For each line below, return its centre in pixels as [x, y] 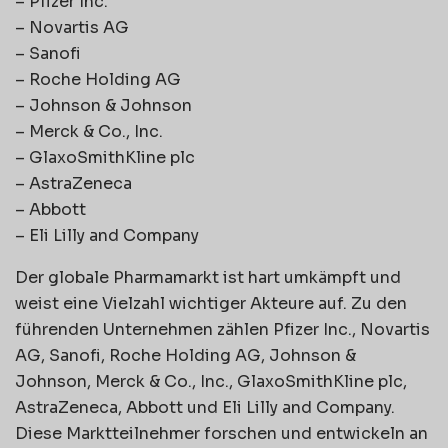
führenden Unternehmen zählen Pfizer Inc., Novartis [222, 329]
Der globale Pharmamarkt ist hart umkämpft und [208, 277]
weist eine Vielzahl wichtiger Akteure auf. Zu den [211, 303]
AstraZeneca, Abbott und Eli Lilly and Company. [205, 407]
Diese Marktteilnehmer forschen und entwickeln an [221, 433]
